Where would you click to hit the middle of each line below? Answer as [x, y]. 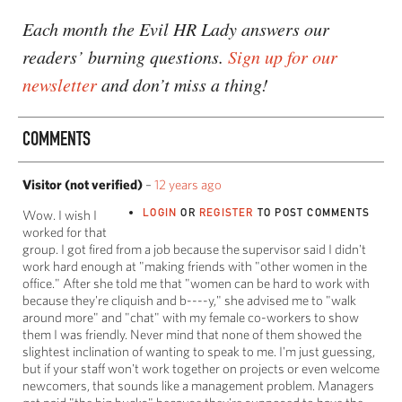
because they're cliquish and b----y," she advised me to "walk [189, 300]
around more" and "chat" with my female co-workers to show [191, 317]
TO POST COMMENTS [311, 212]
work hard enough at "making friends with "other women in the [195, 266]
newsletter [60, 84]
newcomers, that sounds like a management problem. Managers [198, 385]
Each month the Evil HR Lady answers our [176, 28]
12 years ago [188, 184]
